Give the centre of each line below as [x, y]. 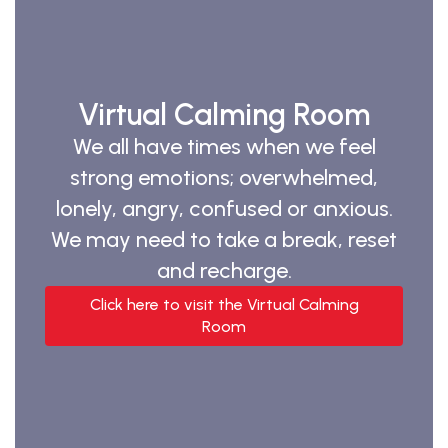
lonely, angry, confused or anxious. [224, 208]
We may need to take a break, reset [224, 239]
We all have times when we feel [224, 146]
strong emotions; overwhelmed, [224, 177]
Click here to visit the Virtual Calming [224, 304]
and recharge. [224, 270]
